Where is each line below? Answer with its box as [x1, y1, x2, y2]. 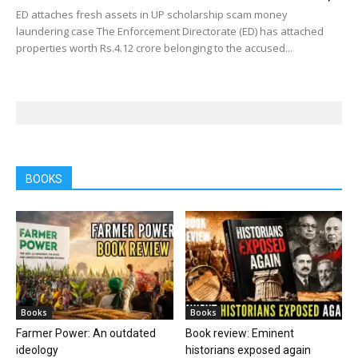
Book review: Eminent [185, 326, 294, 340]
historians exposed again [185, 343, 311, 356]
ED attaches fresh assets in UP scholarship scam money [16, 7, 288, 22]
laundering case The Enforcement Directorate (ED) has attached [16, 24, 324, 39]
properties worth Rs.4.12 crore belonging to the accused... [16, 41, 292, 56]
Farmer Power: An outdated [16, 326, 156, 340]
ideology [16, 343, 58, 356]
